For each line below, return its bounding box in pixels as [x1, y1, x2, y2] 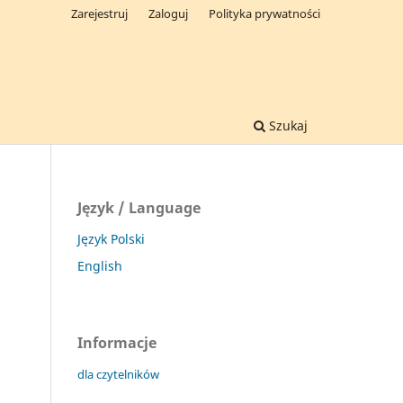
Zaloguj [148, 4, 189, 22]
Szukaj [265, 116, 308, 134]
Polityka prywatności [209, 4, 320, 22]
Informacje [77, 332, 157, 353]
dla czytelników [77, 365, 159, 382]
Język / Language [77, 197, 201, 218]
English [77, 256, 122, 274]
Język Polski [77, 229, 145, 247]
